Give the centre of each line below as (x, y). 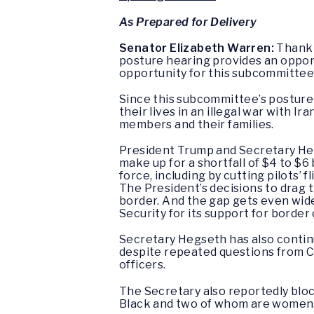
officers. (143, 265)
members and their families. (197, 124)
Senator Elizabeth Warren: (197, 48)
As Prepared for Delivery (188, 22)
